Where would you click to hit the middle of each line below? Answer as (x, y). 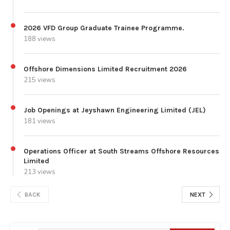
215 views (40, 80)
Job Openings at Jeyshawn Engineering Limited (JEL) (115, 110)
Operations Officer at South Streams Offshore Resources (121, 151)
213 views (40, 172)
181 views (40, 121)
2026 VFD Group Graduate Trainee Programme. (104, 28)
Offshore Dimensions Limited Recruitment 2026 (105, 69)
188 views (40, 39)
